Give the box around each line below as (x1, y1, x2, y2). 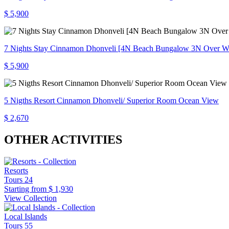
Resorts (4, 166, 28, 175)
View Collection (4, 194, 57, 203)
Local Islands (4, 212, 47, 221)
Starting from (4, 185, 47, 194)
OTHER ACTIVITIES (4, 133, 122, 147)
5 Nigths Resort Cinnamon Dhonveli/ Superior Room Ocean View (4, 96, 219, 105)
